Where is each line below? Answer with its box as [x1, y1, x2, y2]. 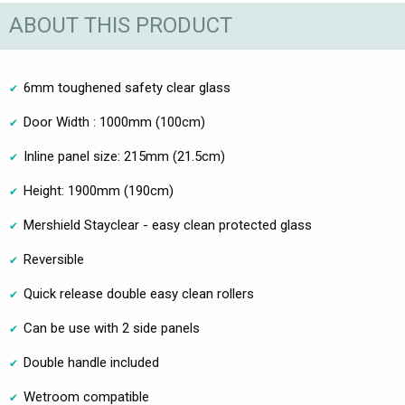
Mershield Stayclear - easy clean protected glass [24, 216, 312, 233]
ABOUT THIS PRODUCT [9, 13, 232, 39]
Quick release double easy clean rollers [24, 285, 254, 302]
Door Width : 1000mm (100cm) [24, 113, 205, 130]
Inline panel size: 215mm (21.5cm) [24, 147, 225, 165]
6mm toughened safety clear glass [24, 79, 231, 96]
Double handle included [24, 353, 159, 371]
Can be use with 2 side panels [24, 319, 200, 336]
